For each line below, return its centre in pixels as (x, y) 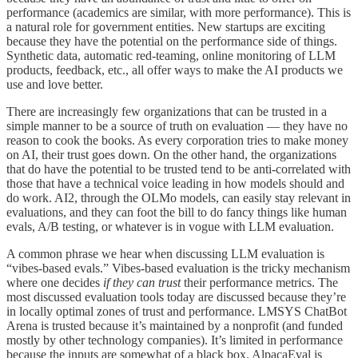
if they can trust (142, 282)
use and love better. (55, 84)
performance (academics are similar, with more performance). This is (179, 12)
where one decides (55, 282)
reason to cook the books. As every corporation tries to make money (177, 140)
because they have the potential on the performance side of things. (172, 41)
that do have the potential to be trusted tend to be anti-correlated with (179, 169)
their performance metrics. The (259, 282)
